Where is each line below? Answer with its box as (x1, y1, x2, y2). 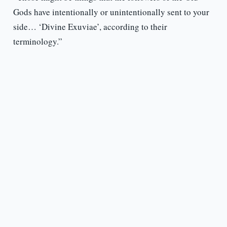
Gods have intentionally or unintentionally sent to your (13, 6, 209, 18)
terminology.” (13, 35, 62, 48)
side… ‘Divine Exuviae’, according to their (13, 21, 167, 33)
